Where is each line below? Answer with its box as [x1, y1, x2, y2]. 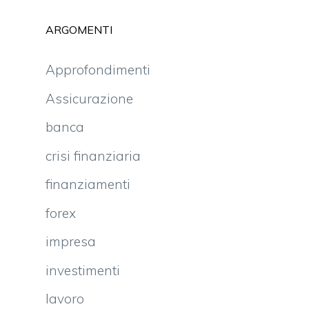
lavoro [46, 290, 84, 307]
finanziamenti [46, 176, 130, 192]
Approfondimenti [46, 61, 150, 78]
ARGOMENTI [46, 23, 112, 37]
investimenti [46, 261, 120, 279]
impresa [46, 233, 96, 250]
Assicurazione [46, 90, 133, 107]
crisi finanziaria [46, 147, 141, 164]
